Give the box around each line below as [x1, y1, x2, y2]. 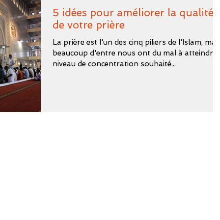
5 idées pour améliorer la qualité [53, 6, 214, 19]
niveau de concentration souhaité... [53, 59, 176, 69]
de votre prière [53, 19, 125, 31]
